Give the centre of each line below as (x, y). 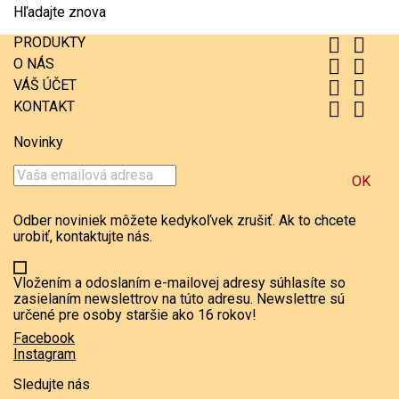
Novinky (38, 142)
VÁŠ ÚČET (45, 85)
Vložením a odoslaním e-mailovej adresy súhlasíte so (179, 282)
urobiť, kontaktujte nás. (83, 236)
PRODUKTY (49, 42)
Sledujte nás (52, 384)
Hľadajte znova (60, 12)
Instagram (45, 354)
